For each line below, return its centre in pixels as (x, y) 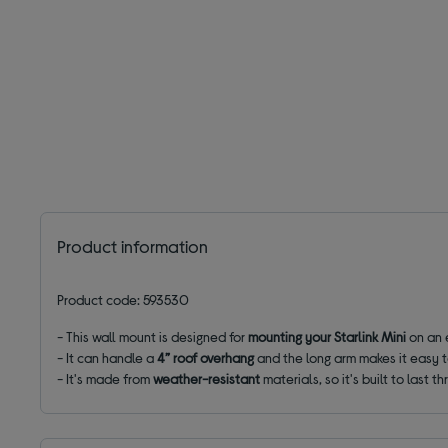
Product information (133, 246)
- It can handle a (107, 358)
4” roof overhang (207, 358)
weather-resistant (207, 379)
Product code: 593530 (123, 300)
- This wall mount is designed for (153, 337)
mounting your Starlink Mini (327, 337)
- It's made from (105, 379)
